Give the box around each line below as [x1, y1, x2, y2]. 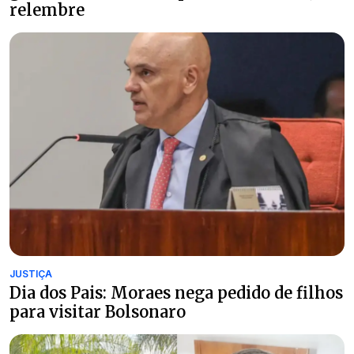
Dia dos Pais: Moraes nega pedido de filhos [9, 282, 343, 303]
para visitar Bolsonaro [9, 301, 186, 322]
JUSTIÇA [9, 267, 52, 280]
